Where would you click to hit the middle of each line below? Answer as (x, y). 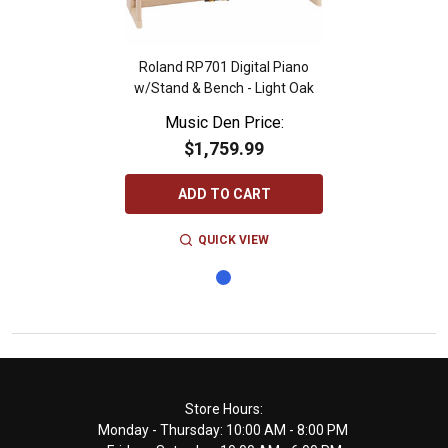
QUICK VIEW (233, 239)
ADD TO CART (224, 193)
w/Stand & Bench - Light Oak (224, 87)
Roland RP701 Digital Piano (224, 66)
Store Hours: (224, 408)
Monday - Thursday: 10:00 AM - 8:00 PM (224, 429)
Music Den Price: (224, 122)
